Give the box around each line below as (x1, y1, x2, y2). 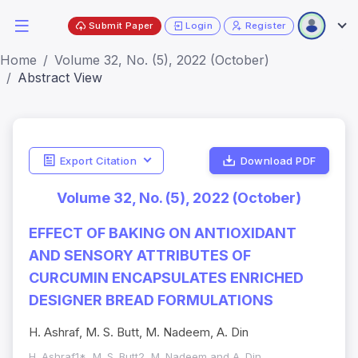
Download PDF (240, 153, 316, 167)
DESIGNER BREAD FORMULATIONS (29, 292, 273, 309)
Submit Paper (89, 19, 153, 31)
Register (245, 19, 286, 31)
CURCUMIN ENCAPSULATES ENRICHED (29, 269, 304, 287)
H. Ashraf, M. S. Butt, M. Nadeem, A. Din (29, 324, 249, 340)
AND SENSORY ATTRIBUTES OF (29, 247, 251, 265)
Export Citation (59, 153, 137, 167)
